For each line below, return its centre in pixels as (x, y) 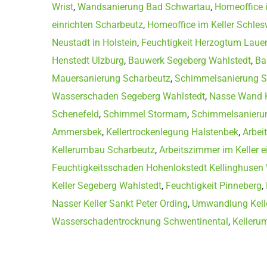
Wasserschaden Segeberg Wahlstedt (128, 96)
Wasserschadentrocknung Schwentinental (140, 221)
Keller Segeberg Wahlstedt (107, 185)
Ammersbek (77, 132)
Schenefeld (75, 114)
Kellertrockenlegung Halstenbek (172, 132)
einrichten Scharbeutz (97, 24)
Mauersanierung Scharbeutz (111, 78)
